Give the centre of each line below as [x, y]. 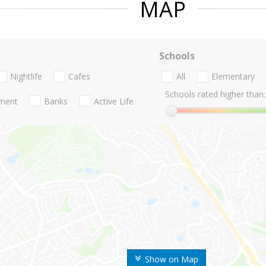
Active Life [114, 101]
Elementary [233, 77]
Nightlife [26, 77]
